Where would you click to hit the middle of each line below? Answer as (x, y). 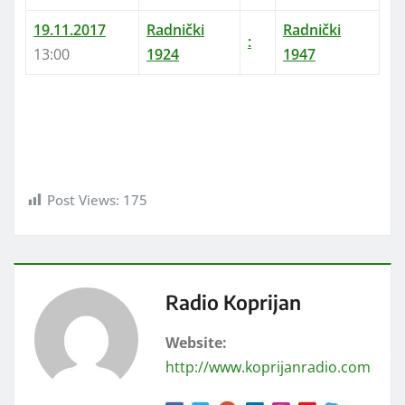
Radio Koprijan (233, 301)
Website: (196, 342)
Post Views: (83, 200)
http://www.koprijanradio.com (268, 367)
